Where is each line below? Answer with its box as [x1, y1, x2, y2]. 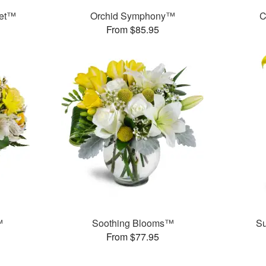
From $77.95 [106, 230, 160, 244]
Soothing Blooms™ [91, 216, 174, 230]
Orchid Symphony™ [90, 9, 176, 23]
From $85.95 [106, 23, 160, 37]
